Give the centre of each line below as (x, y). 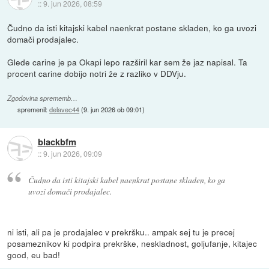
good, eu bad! (34, 254)
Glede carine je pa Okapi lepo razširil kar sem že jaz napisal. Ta (128, 62)
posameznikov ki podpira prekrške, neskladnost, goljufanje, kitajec (132, 243)
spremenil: (34, 110)
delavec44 (65, 110)
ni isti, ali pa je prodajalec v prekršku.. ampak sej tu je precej (121, 231)
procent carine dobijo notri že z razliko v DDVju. (97, 73)
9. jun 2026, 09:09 (72, 154)
